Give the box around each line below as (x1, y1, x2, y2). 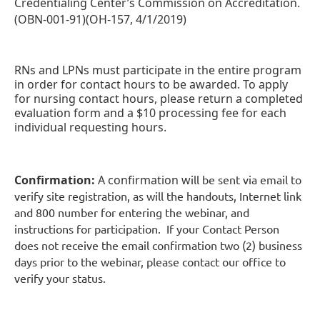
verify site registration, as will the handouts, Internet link (14, 188, 301, 203)
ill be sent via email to (191, 171, 301, 186)
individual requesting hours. (14, 119, 166, 135)
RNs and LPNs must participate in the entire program (14, 61, 301, 78)
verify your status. (14, 270, 106, 285)
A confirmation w (98, 171, 191, 188)
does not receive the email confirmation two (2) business (14, 237, 302, 252)
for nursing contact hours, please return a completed (14, 90, 303, 106)
